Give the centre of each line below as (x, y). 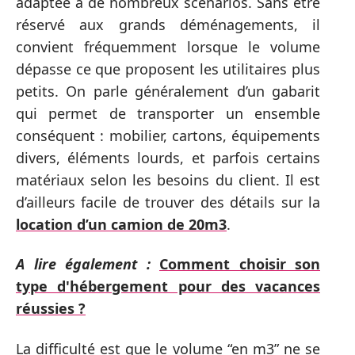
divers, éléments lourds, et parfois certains (168, 157)
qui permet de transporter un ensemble (168, 113)
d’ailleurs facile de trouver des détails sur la (168, 202)
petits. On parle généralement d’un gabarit (168, 91)
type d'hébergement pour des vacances (168, 286)
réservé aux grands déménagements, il (168, 24)
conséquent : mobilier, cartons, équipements (168, 135)
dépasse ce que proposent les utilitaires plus (168, 69)
